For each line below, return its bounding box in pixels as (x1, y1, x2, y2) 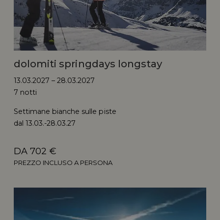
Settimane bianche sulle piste (14, 107, 116, 116)
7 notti (14, 87, 37, 97)
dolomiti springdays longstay (14, 57, 162, 70)
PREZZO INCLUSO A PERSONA (14, 159, 113, 167)
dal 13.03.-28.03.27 (14, 119, 76, 128)
